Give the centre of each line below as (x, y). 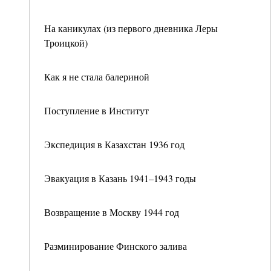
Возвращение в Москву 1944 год (112, 212)
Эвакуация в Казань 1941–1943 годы (120, 178)
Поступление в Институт (96, 110)
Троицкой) (66, 43)
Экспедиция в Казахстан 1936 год (114, 144)
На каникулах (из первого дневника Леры (131, 28)
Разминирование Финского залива (116, 246)
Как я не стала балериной (97, 77)
